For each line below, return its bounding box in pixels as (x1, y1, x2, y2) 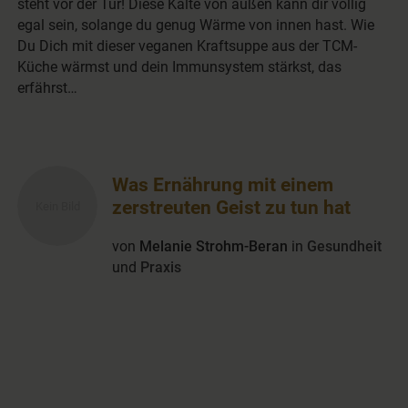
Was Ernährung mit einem (112, 173, 334, 197)
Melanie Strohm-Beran (139, 238, 289, 256)
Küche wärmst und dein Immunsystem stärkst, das (17, 58, 342, 76)
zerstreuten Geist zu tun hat (112, 196, 352, 219)
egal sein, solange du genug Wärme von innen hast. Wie (17, 16, 375, 35)
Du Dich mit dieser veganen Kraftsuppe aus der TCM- (17, 37, 358, 56)
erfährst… (17, 79, 78, 97)
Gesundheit (307, 238, 382, 256)
